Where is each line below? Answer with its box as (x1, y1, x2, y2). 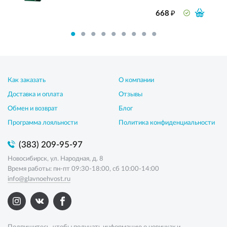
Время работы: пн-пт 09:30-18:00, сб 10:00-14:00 (8, 166, 159, 172)
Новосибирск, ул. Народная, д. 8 (8, 156, 103, 162)
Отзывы (119, 91, 142, 98)
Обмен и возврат (8, 105, 58, 112)
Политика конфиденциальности (119, 120, 215, 126)
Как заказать (8, 77, 46, 84)
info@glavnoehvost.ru (8, 176, 70, 182)
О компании (119, 77, 154, 84)
